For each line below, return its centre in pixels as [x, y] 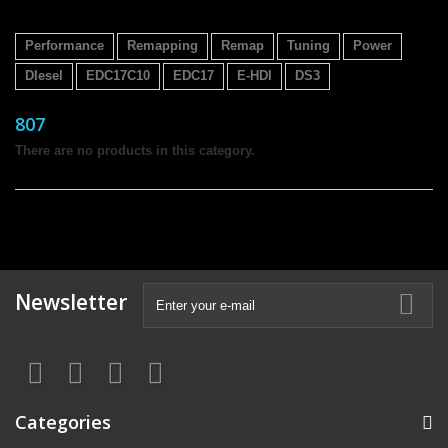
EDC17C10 [118, 75]
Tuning [308, 45]
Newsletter [71, 302]
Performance [64, 45]
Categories [63, 422]
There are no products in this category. [135, 150]
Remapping [162, 45]
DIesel [44, 75]
